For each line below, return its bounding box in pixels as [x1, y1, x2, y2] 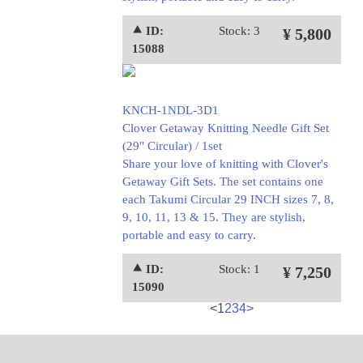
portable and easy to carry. [122, 228, 256, 241]
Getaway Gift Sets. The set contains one [122, 175, 323, 188]
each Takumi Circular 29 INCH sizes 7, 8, [122, 193, 334, 206]
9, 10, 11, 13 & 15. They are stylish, [122, 211, 305, 224]
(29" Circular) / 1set [122, 139, 222, 152]
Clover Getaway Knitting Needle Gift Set [122, 122, 329, 135]
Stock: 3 [218, 24, 260, 37]
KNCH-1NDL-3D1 [122, 104, 219, 117]
